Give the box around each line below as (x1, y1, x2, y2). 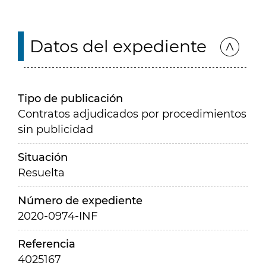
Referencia (18, 237, 75, 251)
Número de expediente (18, 194, 142, 207)
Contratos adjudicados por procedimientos (18, 107, 246, 121)
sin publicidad (18, 123, 93, 136)
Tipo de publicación (18, 92, 123, 105)
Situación (18, 151, 68, 164)
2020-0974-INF (18, 210, 97, 223)
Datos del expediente (30, 36, 207, 56)
